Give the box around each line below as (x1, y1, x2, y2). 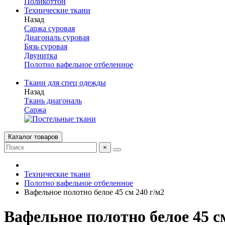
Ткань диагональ (24, 96, 82, 105)
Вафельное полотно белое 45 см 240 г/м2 (24, 188, 164, 196)
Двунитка (24, 51, 57, 60)
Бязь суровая (24, 42, 67, 51)
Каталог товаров (8, 133, 58, 141)
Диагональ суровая (24, 33, 89, 42)
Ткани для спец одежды (24, 78, 106, 87)
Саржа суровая (24, 24, 75, 33)
